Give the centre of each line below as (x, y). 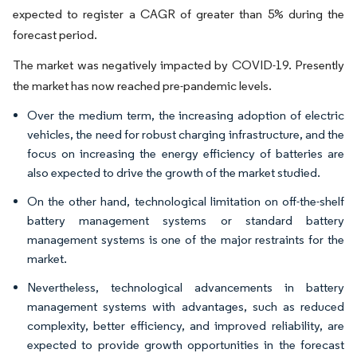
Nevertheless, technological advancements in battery (186, 287)
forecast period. (55, 35)
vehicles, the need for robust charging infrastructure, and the (186, 134)
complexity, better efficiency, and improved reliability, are (186, 326)
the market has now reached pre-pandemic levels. (142, 86)
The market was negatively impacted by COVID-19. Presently (178, 65)
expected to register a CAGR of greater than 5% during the (178, 14)
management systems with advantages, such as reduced (186, 306)
